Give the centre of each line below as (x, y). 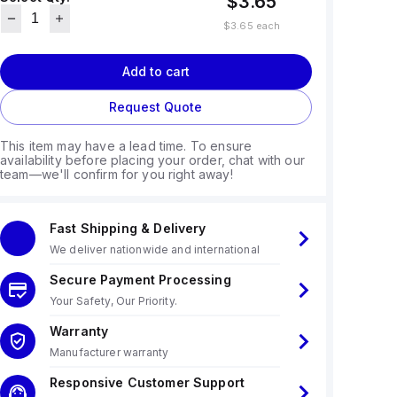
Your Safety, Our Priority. (113, 301)
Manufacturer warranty (109, 352)
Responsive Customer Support (147, 382)
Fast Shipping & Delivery (128, 228)
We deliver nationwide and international (154, 249)
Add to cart (156, 71)
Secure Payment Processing (140, 280)
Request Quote (156, 107)
